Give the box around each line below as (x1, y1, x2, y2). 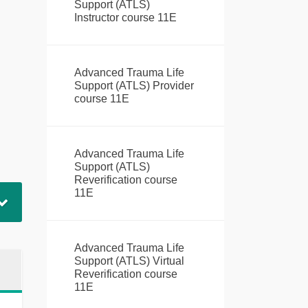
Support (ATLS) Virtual (74, 255, 184, 267)
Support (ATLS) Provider (74, 80, 194, 92)
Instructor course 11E (74, 12, 177, 24)
